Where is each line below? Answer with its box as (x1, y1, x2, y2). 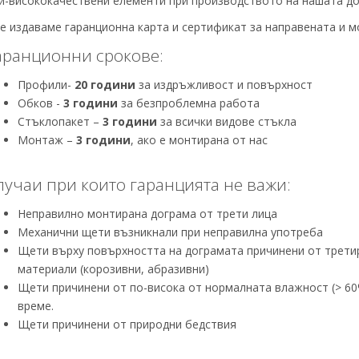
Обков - (17, 95, 63, 111)
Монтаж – (17, 132, 76, 148)
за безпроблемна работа (117, 95, 260, 111)
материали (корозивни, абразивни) (17, 261, 209, 277)
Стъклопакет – (17, 114, 103, 130)
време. (17, 298, 54, 314)
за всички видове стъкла (156, 114, 296, 130)
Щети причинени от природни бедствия (17, 317, 236, 333)
